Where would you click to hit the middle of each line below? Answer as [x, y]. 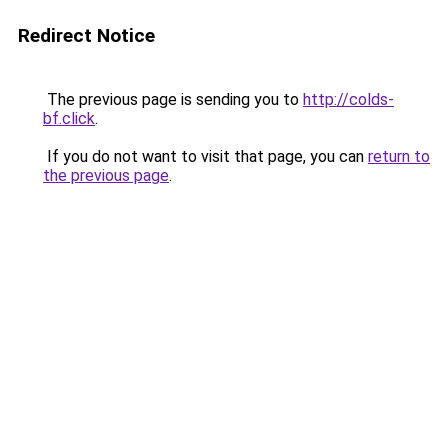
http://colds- [348, 99]
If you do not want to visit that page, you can [205, 156]
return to [399, 156]
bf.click [69, 118]
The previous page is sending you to [173, 99]
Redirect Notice [86, 35]
